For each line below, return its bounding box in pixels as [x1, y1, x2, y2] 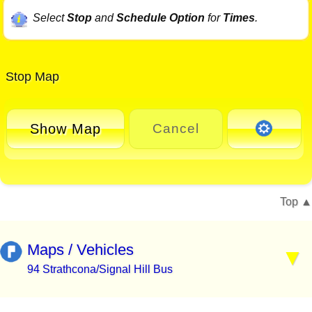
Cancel [152, 121, 199, 136]
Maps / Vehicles [27, 241, 134, 259]
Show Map [30, 120, 101, 136]
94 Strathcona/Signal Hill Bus [27, 263, 173, 276]
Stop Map [2, 70, 59, 84]
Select [32, 12, 67, 24]
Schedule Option [116, 12, 205, 24]
